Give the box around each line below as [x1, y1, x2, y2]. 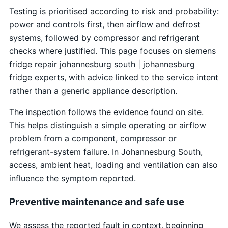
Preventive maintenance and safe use [9, 195, 184, 208]
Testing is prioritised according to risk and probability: [9, 6, 219, 16]
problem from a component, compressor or [9, 133, 177, 144]
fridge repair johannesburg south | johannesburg [9, 59, 195, 69]
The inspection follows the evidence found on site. [9, 106, 204, 117]
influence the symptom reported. [9, 173, 136, 183]
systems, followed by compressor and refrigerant [9, 32, 199, 43]
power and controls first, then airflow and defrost [9, 19, 201, 30]
